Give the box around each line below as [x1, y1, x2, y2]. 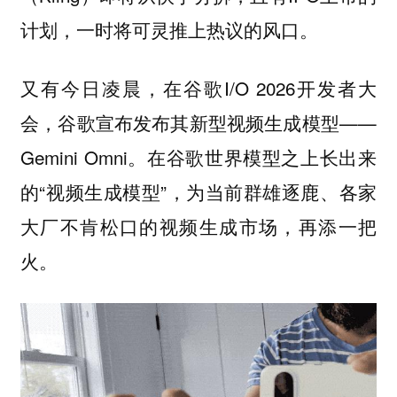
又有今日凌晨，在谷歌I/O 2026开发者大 [19, 74, 378, 102]
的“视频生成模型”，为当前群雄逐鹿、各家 [19, 178, 378, 206]
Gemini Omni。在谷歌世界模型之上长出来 [19, 144, 378, 171]
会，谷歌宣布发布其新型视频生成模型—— [19, 109, 378, 136]
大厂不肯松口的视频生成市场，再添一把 [19, 213, 378, 240]
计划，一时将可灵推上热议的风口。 [19, 15, 318, 43]
